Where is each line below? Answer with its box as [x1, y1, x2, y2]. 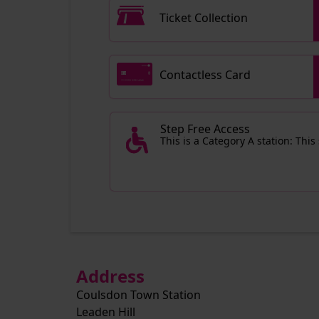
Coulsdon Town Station [76, 287, 202, 303]
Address [76, 264, 145, 288]
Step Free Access [160, 121, 251, 137]
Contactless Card [159, 67, 251, 83]
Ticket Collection [159, 10, 249, 26]
